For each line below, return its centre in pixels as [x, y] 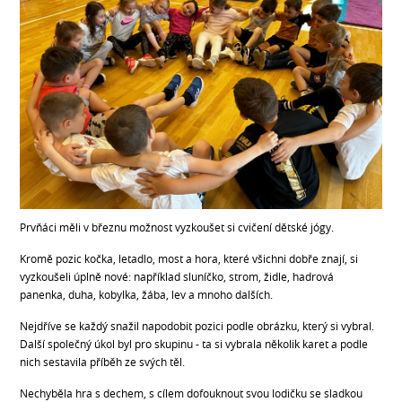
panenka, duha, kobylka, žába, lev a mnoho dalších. [147, 295]
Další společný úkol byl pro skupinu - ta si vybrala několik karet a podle [194, 344]
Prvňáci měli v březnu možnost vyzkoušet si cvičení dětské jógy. [177, 227]
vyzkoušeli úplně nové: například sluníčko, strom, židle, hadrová [177, 277]
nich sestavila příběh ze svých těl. [103, 362]
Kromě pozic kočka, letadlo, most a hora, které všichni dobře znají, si [189, 259]
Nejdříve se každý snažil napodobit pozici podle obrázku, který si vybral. [197, 326]
